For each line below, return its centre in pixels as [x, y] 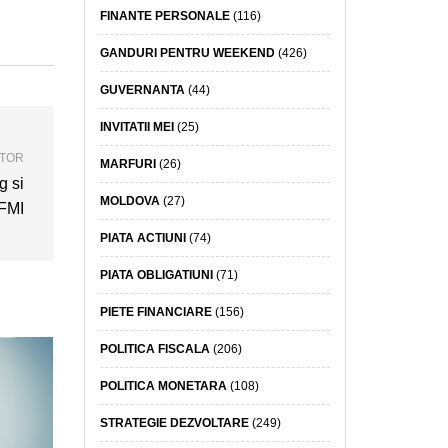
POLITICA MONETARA [163, 385]
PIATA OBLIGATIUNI [156, 274]
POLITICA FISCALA [154, 348]
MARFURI [127, 163]
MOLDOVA [129, 200]
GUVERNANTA [142, 89]
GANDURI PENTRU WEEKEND [187, 52]
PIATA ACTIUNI [142, 237]
